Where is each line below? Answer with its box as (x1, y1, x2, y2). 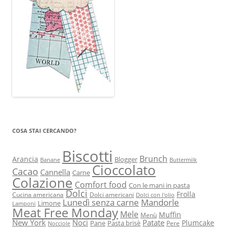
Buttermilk (169, 156, 197, 163)
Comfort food (75, 179, 127, 190)
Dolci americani (90, 190, 134, 198)
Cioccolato (92, 160, 156, 179)
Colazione (12, 173, 73, 192)
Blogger (115, 155, 137, 164)
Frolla (177, 189, 195, 199)
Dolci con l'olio (136, 191, 175, 198)
